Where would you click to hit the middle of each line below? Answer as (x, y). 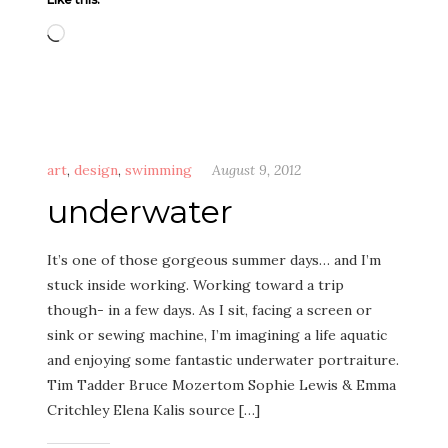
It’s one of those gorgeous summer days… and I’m (214, 260)
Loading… (96, 30)
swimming (158, 170)
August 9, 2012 (256, 170)
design (96, 170)
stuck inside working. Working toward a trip (195, 285)
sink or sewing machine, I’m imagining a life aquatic (217, 335)
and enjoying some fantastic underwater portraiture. (223, 360)
